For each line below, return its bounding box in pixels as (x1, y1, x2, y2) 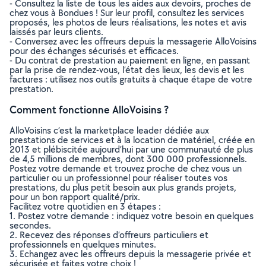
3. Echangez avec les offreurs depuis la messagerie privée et (9, 248, 251, 260)
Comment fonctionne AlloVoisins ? (9, 103, 169, 116)
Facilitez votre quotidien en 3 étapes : (9, 200, 161, 213)
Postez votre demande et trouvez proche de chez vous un (9, 162, 242, 175)
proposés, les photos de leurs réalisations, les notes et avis (9, 16, 246, 28)
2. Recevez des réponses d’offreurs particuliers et (9, 229, 208, 241)
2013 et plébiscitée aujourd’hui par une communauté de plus (9, 143, 253, 156)
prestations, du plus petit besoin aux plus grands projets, (9, 181, 236, 194)
